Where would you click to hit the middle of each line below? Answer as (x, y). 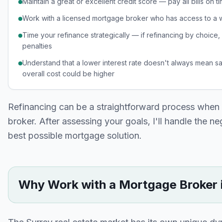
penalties (37, 46)
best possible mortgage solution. (75, 136)
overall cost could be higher (68, 74)
